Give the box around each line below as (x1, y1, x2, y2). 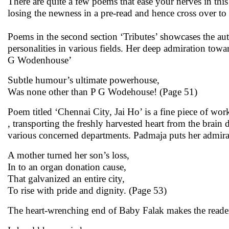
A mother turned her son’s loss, (8, 150, 129, 161)
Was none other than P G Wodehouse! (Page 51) (8, 86, 197, 97)
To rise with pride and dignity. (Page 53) (8, 185, 167, 196)
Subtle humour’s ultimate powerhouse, (8, 75, 159, 85)
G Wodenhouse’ (8, 55, 72, 65)
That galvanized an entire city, (8, 173, 125, 184)
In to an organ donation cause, (8, 162, 126, 172)
